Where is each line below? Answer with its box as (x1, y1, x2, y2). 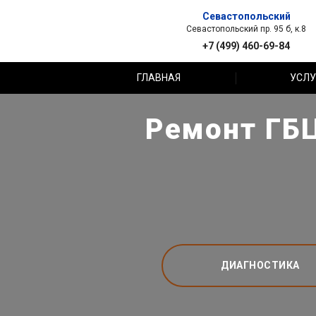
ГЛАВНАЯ (137, 72, 181, 83)
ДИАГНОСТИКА (221, 259, 300, 271)
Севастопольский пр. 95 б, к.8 (186, 23, 306, 34)
